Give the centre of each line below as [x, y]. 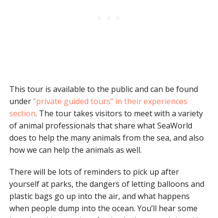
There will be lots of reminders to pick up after [94, 172]
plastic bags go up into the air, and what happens [99, 196]
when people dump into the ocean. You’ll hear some [103, 209]
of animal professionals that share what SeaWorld [100, 126]
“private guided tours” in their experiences [110, 101]
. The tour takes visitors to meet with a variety [119, 114]
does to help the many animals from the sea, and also [106, 138]
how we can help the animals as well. [75, 150]
